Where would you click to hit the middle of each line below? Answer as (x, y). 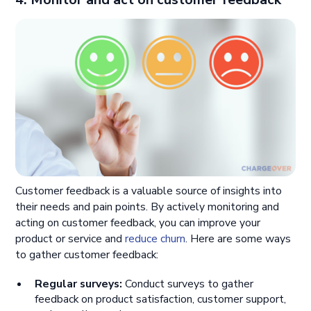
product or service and (70, 238)
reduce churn (155, 238)
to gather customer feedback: (87, 254)
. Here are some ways (238, 238)
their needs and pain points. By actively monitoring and (148, 207)
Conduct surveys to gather (187, 284)
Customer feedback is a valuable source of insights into (149, 191)
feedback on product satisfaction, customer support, (160, 300)
